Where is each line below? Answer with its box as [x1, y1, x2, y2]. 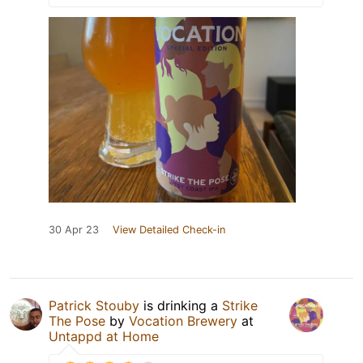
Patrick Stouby [49, 297, 139, 314]
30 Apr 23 [49, 224, 99, 237]
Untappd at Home [49, 328, 159, 345]
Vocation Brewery [129, 313, 237, 330]
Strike [222, 297, 258, 314]
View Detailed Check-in [113, 224, 225, 237]
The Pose [49, 313, 105, 330]
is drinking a [139, 297, 222, 314]
